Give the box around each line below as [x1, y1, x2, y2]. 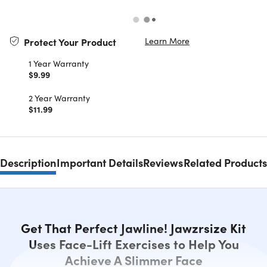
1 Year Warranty [29, 57, 89, 70]
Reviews [143, 155, 184, 170]
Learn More [145, 35, 190, 47]
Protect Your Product [24, 35, 116, 49]
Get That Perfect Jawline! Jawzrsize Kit [21, 219, 246, 237]
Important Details [56, 155, 143, 170]
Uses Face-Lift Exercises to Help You [28, 235, 239, 253]
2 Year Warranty [29, 92, 90, 104]
